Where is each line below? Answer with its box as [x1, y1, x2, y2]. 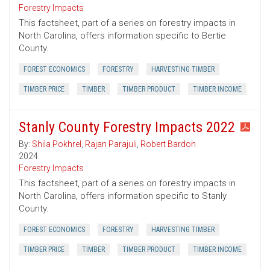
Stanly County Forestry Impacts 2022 [19, 119, 235, 136]
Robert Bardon [140, 139, 196, 149]
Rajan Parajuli [85, 139, 137, 149]
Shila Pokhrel [32, 139, 81, 149]
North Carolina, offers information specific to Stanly [19, 190, 227, 202]
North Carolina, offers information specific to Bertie [19, 30, 226, 42]
